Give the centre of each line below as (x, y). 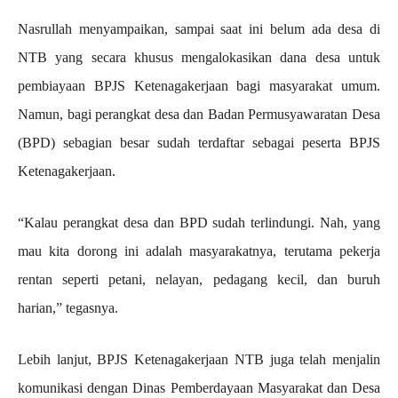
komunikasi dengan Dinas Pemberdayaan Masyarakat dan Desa (199, 387)
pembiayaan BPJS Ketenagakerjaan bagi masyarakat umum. (199, 85)
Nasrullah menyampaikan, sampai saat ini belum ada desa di (199, 28)
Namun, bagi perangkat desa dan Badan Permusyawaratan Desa (199, 114)
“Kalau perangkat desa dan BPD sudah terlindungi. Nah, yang (199, 222)
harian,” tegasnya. (68, 307)
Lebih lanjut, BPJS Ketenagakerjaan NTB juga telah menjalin (199, 359)
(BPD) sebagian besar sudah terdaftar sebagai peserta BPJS (199, 142)
